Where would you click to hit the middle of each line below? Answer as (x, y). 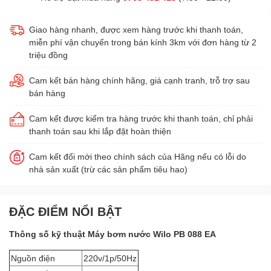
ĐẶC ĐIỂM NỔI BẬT (65, 211)
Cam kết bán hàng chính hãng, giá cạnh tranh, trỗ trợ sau (139, 80)
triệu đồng (48, 54)
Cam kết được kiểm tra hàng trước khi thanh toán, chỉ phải (141, 118)
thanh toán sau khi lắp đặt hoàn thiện (100, 131)
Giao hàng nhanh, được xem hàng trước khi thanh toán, (136, 29)
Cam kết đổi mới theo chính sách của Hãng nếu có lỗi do (138, 156)
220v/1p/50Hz (110, 258)
